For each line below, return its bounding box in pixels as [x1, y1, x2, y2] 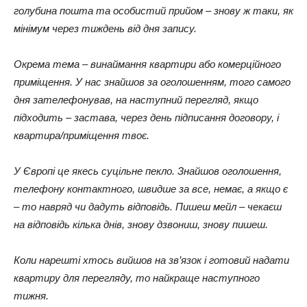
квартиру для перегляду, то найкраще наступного [14, 271, 260, 284]
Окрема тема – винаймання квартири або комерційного [14, 58, 281, 70]
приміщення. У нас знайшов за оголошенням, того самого [14, 75, 291, 88]
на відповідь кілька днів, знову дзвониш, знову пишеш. [14, 218, 268, 230]
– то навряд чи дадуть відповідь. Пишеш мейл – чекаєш [14, 200, 282, 212]
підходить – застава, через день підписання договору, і [14, 111, 279, 123]
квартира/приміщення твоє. [14, 129, 149, 141]
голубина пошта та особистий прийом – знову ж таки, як [14, 4, 293, 16]
